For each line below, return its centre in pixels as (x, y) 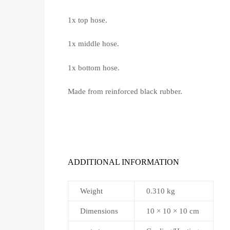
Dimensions (99, 211)
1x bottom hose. (94, 68)
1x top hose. (88, 20)
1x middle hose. (93, 44)
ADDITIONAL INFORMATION (123, 162)
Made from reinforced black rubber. (125, 92)
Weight (91, 191)
